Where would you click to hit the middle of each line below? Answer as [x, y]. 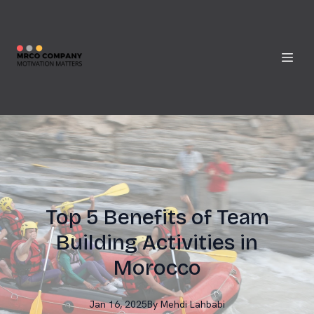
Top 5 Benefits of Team [157, 217]
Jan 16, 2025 [118, 304]
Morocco [157, 268]
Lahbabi [207, 304]
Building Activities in [157, 243]
